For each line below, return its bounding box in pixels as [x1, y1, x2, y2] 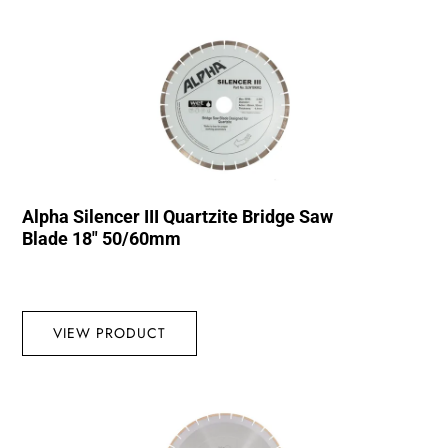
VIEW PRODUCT [53, 322, 167, 343]
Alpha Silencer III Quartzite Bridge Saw [22, 205, 334, 227]
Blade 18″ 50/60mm [22, 227, 182, 249]
